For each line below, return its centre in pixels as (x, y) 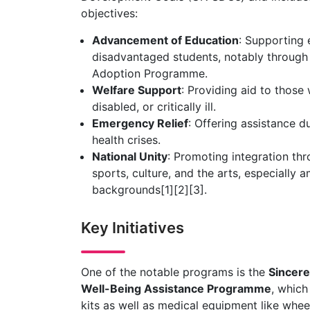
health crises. (126, 140)
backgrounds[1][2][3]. (149, 190)
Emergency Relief (140, 123)
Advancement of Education (165, 40)
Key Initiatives (133, 228)
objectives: (109, 13)
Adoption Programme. (150, 73)
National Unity (130, 156)
